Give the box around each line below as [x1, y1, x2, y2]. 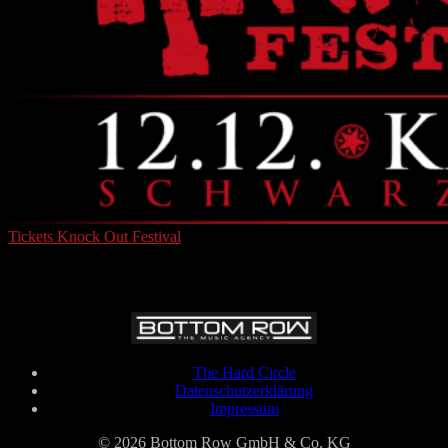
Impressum [209, 400, 279, 417]
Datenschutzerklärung [175, 382, 313, 399]
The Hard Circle [192, 364, 296, 381]
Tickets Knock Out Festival [8, 228, 181, 245]
